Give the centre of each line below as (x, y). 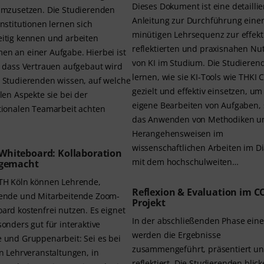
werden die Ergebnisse (176, 235)
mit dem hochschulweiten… (185, 162)
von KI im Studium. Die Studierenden (170, 63)
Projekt (149, 203)
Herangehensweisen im (178, 134)
